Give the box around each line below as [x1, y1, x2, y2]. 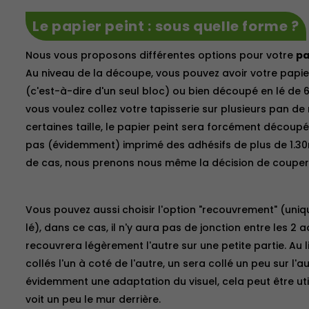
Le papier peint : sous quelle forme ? [32, 17, 300, 36]
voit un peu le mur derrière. [25, 292, 161, 306]
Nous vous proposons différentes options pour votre [25, 48, 296, 62]
